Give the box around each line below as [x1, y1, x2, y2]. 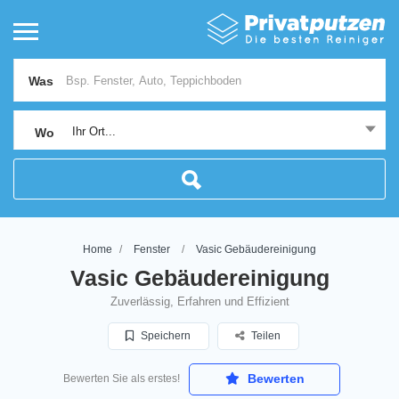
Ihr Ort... [72, 125, 116, 138]
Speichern [138, 330, 191, 342]
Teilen [251, 330, 281, 342]
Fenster [134, 243, 170, 256]
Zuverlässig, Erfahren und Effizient [110, 295, 289, 308]
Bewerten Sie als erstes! [63, 372, 180, 385]
